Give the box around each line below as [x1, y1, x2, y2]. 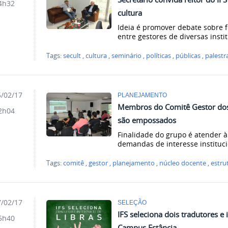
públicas [176, 51, 201, 60]
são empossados [118, 115, 177, 125]
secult [63, 51, 81, 60]
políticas [146, 51, 172, 60]
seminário [111, 51, 142, 60]
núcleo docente [159, 158, 207, 167]
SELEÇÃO [118, 198, 147, 206]
